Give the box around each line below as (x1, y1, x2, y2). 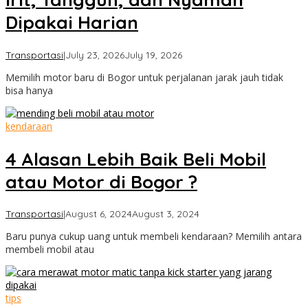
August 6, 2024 (65, 208, 132, 221)
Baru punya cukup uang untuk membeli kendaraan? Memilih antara (5, 230, 302, 243)
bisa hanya (5, 83, 53, 97)
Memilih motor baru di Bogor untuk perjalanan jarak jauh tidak (5, 70, 283, 84)
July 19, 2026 (124, 48, 182, 61)
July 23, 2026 (65, 48, 124, 61)
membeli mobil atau (5, 243, 94, 256)
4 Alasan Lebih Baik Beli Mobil (5, 147, 266, 170)
